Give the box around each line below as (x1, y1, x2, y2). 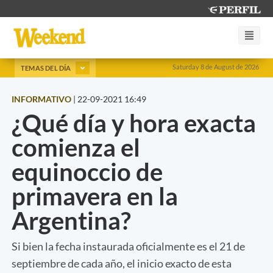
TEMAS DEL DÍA (21, 63, 73, 72)
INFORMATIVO (12, 93, 71, 104)
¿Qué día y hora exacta (12, 108, 256, 138)
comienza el (12, 132, 140, 162)
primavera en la (12, 181, 178, 211)
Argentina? (12, 205, 131, 235)
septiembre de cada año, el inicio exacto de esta (12, 256, 232, 270)
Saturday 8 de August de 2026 (172, 63, 259, 71)
